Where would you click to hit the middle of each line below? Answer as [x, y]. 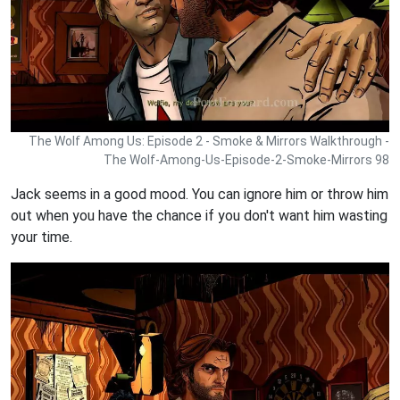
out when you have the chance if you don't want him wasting [199, 216]
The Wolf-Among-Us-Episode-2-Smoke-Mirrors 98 [246, 160]
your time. [42, 237]
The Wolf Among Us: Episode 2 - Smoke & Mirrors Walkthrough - [209, 142]
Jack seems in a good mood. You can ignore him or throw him [200, 195]
